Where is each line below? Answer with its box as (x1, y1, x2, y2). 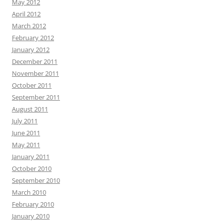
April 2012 (12, 9, 41, 18)
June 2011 (12, 128, 40, 137)
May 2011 (12, 140, 40, 149)
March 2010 (12, 188, 46, 197)
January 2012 (12, 45, 50, 54)
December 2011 (12, 57, 57, 66)
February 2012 (12, 33, 54, 42)
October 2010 (12, 164, 52, 173)
